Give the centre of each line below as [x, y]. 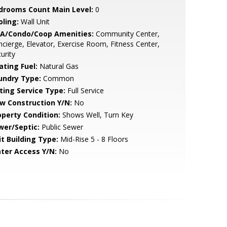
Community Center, [126, 34]
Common [57, 78]
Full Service [84, 90]
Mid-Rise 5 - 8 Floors [93, 139]
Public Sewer [61, 127]
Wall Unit [34, 22]
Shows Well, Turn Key [97, 115]
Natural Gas [58, 66]
